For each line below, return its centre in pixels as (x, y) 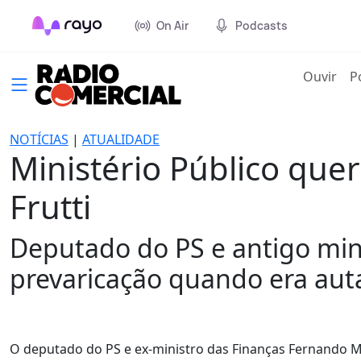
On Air (172, 25)
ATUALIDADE (121, 139)
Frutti (50, 207)
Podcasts (261, 25)
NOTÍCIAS (39, 139)
